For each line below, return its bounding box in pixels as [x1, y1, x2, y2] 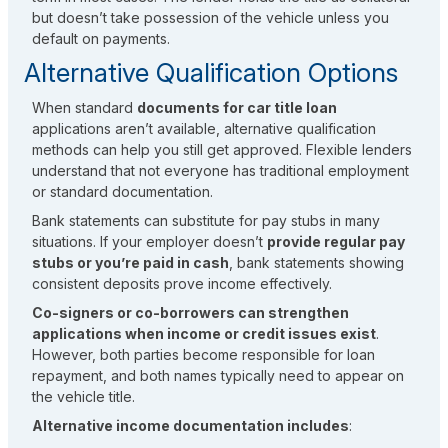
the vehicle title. [32, 388, 135, 406]
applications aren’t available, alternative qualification [32, 120, 376, 138]
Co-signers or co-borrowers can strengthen [32, 304, 349, 322]
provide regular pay [267, 233, 405, 251]
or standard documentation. [32, 183, 213, 201]
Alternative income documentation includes [32, 417, 349, 435]
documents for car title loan [137, 99, 337, 117]
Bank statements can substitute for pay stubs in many [32, 212, 380, 230]
